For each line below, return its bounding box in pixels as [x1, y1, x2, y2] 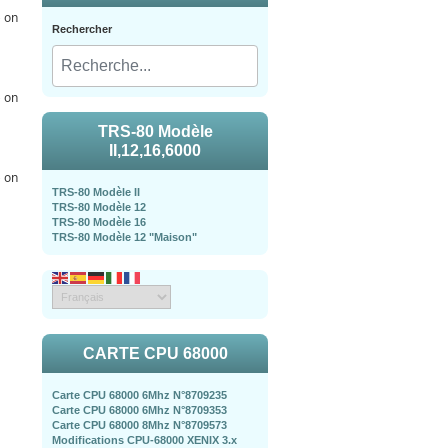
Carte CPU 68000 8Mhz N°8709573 [52, 419, 227, 431]
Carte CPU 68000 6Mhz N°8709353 [52, 404, 227, 416]
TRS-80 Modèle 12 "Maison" [52, 231, 197, 243]
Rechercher [52, 23, 112, 35]
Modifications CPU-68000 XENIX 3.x [52, 434, 237, 446]
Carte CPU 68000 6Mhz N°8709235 [52, 389, 227, 401]
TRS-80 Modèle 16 [52, 216, 146, 228]
